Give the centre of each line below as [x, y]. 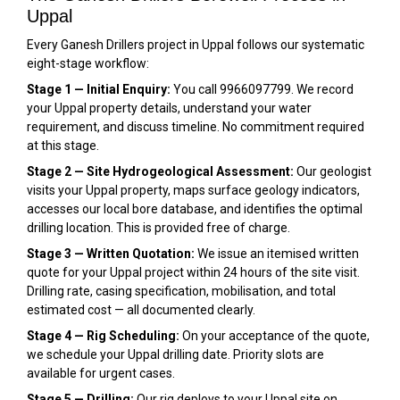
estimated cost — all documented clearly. [141, 309]
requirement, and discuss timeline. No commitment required [196, 126]
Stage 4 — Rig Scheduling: [103, 335]
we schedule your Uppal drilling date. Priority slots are [175, 354]
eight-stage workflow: [88, 63]
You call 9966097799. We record [262, 89]
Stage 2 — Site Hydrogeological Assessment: [160, 171]
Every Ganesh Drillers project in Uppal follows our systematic [196, 44]
